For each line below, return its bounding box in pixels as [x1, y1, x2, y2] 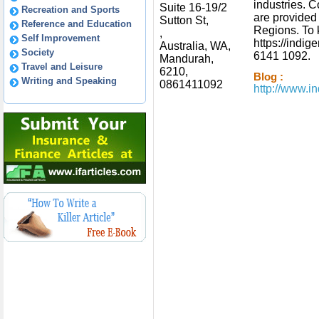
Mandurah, [159, 53, 214, 65]
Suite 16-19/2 [159, 1, 227, 14]
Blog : [253, 71, 283, 83]
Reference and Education [21, 19, 132, 29]
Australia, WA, [159, 40, 231, 52]
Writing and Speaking [21, 75, 117, 86]
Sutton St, [159, 14, 209, 26]
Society [21, 47, 54, 58]
